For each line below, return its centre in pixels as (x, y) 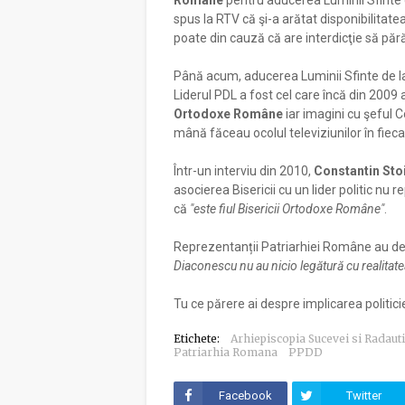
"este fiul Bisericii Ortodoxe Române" (287, 209)
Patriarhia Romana (226, 352)
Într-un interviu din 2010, (244, 171)
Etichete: (197, 339)
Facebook (245, 396)
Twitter (363, 396)
